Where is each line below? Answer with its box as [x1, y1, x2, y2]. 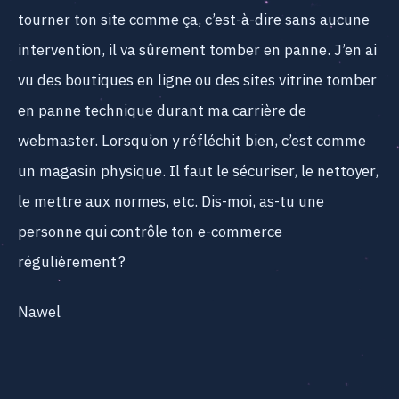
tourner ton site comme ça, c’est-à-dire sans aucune [18, 7, 370, 33]
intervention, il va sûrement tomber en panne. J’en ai [18, 37, 377, 63]
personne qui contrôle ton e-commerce [18, 219, 282, 245]
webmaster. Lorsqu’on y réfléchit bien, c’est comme [18, 128, 366, 154]
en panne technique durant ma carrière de [18, 98, 306, 124]
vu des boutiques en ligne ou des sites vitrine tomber [18, 68, 377, 94]
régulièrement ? [18, 249, 126, 275]
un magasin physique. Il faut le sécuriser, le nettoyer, [18, 159, 379, 184]
